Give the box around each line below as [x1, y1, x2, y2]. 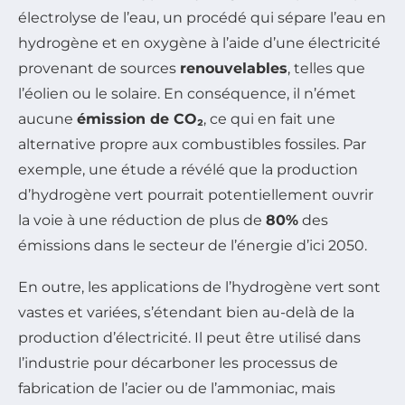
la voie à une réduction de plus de [18, 212, 266, 230]
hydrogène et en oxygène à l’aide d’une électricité [18, 34, 381, 52]
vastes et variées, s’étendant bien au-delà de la [18, 304, 354, 322]
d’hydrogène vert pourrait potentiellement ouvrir [18, 186, 373, 204]
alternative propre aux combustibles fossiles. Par [18, 136, 366, 154]
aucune [18, 110, 77, 128]
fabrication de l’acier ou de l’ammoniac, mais [18, 380, 335, 398]
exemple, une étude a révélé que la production [18, 161, 358, 179]
